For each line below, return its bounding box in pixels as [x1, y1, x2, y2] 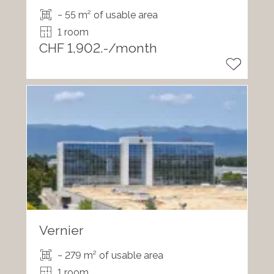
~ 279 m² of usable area [57, 249, 163, 261]
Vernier [39, 222, 84, 238]
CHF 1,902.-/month [39, 40, 157, 56]
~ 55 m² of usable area [57, 9, 158, 21]
